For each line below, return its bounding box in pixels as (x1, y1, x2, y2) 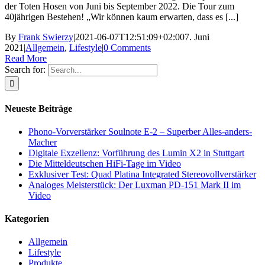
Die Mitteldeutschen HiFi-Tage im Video (28, 158, 181, 169)
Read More (5, 53, 47, 64)
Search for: (5, 64, 46, 75)
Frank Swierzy (18, 32, 73, 43)
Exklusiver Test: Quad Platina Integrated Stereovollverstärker (28, 169, 256, 179)
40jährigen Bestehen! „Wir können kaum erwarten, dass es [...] (5, 12, 238, 22)
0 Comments (104, 43, 151, 53)
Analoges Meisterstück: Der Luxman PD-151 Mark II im (28, 179, 241, 190)
